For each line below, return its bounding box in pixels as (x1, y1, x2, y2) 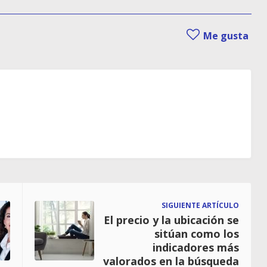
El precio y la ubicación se (104, 212, 239, 227)
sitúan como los (154, 226, 239, 241)
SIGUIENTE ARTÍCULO (162, 200, 239, 210)
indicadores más (153, 240, 239, 254)
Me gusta (201, 29, 249, 42)
